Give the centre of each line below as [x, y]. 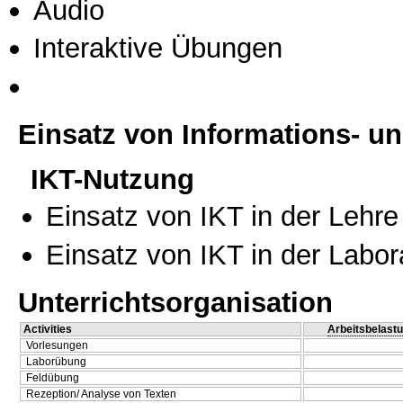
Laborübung [56, 362]
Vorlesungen [57, 346]
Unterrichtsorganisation [175, 303]
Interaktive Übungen [158, 48]
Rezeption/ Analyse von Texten [101, 394]
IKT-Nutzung [112, 179]
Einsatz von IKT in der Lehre [222, 216]
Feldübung [53, 378]
